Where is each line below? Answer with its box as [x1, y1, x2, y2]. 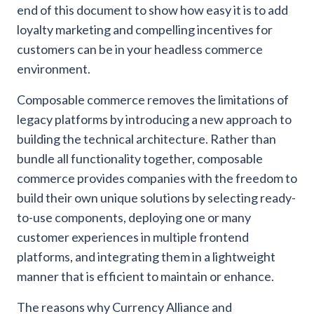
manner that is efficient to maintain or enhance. [17, 268, 274, 284]
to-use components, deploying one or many [17, 209, 251, 225]
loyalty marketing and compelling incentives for [17, 21, 273, 37]
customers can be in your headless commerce [17, 41, 263, 57]
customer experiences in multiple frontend [17, 228, 249, 245]
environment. [17, 60, 90, 76]
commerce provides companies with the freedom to [17, 170, 297, 186]
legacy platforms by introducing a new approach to [17, 111, 292, 127]
